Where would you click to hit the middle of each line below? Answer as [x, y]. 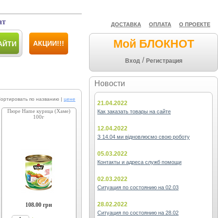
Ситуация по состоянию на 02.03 [138, 187]
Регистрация [164, 61]
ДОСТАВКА [126, 24]
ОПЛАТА [160, 24]
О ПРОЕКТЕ [195, 24]
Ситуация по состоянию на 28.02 [138, 213]
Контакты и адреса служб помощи [139, 162]
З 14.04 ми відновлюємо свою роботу [144, 137]
